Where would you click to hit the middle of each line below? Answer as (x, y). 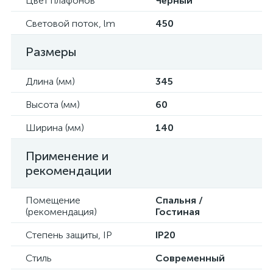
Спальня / (179, 200)
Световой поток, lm (70, 23)
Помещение (53, 200)
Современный (190, 258)
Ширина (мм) (55, 128)
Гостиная (178, 212)
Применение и (67, 156)
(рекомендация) (61, 212)
